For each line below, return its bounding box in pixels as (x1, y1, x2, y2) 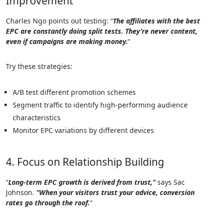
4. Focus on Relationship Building (6, 155, 164, 169)
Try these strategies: (6, 62, 72, 71)
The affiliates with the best (113, 16, 200, 25)
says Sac (157, 177, 185, 187)
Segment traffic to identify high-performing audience (13, 100, 188, 109)
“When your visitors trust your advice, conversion (34, 188, 195, 197)
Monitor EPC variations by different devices (13, 126, 154, 135)
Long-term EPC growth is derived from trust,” (8, 177, 157, 187)
